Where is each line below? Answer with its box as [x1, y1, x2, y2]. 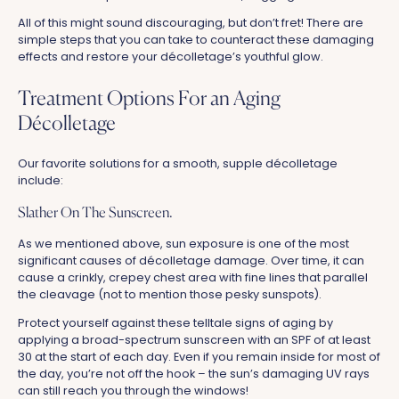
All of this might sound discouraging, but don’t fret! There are [18, 15, 363, 31]
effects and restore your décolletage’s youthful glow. [18, 49, 323, 65]
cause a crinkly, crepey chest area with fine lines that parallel [18, 270, 368, 286]
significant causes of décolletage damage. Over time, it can [18, 253, 364, 269]
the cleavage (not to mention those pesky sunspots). [18, 287, 322, 303]
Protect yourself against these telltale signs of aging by [18, 314, 333, 330]
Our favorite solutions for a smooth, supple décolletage [18, 156, 338, 172]
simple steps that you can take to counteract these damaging [18, 32, 374, 48]
